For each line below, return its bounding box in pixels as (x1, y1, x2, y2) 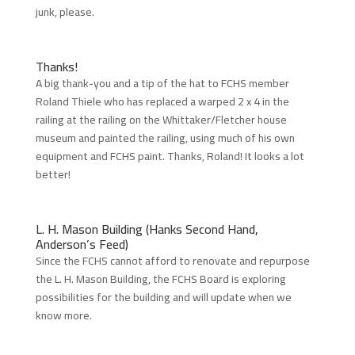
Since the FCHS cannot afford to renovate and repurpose (35, 250, 310, 271)
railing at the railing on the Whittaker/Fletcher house (35, 109, 287, 130)
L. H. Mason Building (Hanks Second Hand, (35, 216, 258, 241)
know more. (35, 304, 92, 326)
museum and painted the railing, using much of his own (35, 127, 295, 148)
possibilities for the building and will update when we (35, 286, 292, 307)
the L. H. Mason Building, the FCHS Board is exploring (35, 268, 286, 289)
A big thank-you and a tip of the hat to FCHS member (35, 72, 289, 94)
